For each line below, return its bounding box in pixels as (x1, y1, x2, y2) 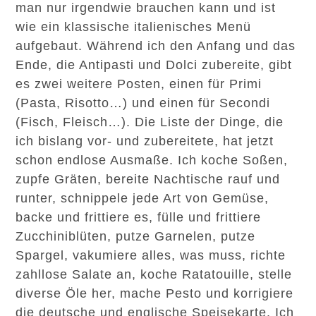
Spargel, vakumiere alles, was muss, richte (16, 248, 286, 262)
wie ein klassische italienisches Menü (16, 20, 252, 34)
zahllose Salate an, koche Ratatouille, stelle (16, 267, 293, 281)
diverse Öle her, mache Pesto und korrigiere (16, 286, 294, 300)
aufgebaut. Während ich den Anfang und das (16, 39, 296, 53)
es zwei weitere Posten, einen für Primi (16, 77, 262, 91)
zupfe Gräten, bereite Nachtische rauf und (16, 172, 281, 186)
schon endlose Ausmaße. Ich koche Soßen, (16, 153, 288, 167)
